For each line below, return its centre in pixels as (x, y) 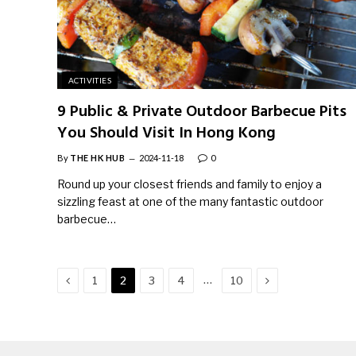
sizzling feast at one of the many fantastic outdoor (190, 201)
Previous (94, 279)
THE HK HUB (98, 157)
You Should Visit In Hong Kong (166, 133)
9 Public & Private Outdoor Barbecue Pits (202, 112)
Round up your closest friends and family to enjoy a (190, 184)
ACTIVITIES (90, 80)
